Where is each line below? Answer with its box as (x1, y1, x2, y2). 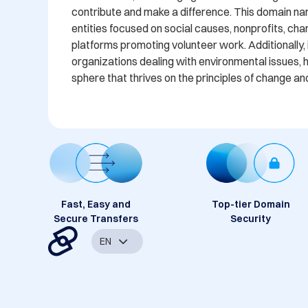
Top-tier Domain (211, 198, 290, 211)
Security (230, 212, 272, 225)
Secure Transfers (54, 212, 138, 225)
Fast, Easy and (61, 198, 131, 211)
